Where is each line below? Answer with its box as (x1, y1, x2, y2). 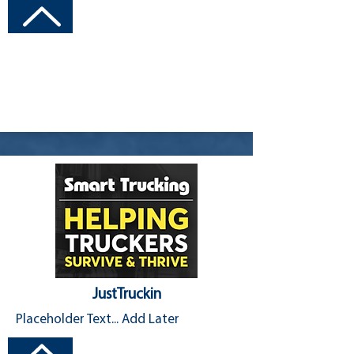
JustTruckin (92, 288, 161, 303)
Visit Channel (129, 9, 212, 24)
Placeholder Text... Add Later (16, 313, 179, 326)
